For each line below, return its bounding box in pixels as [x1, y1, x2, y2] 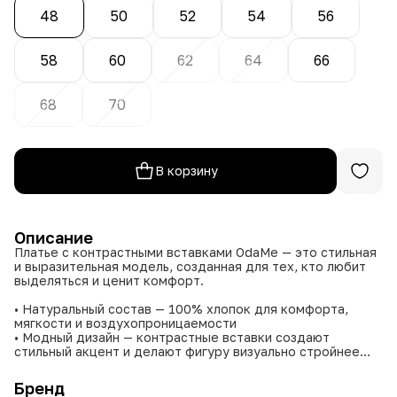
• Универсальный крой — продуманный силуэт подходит [14, 357, 364, 373]
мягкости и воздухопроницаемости [14, 315, 237, 331]
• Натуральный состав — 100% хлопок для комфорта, [14, 300, 348, 316]
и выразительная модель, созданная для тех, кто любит [14, 258, 366, 274]
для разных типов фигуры [14, 371, 175, 387]
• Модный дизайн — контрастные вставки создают [14, 329, 330, 345]
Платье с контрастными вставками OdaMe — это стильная [14, 244, 377, 260]
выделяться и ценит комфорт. [14, 272, 204, 288]
